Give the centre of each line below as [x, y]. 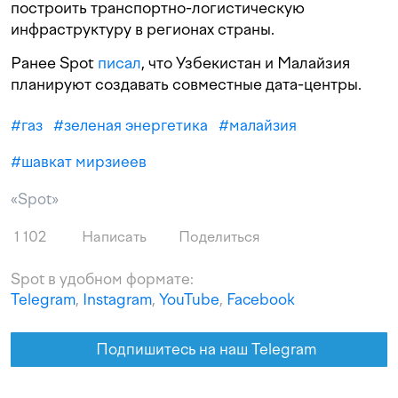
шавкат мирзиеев [84, 161]
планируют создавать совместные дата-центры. [186, 84]
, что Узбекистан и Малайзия [246, 62]
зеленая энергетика [136, 125]
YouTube [189, 299]
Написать [112, 236]
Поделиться [218, 236]
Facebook [261, 299]
